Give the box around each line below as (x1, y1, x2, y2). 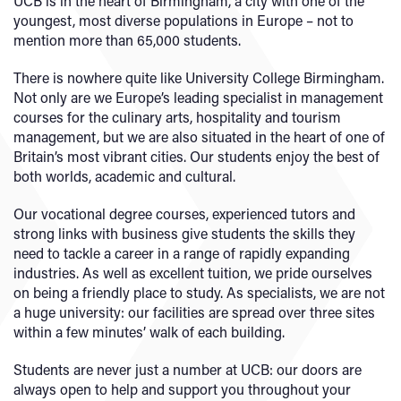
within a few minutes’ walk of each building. (13, 321, 285, 341)
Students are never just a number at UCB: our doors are (13, 359, 362, 379)
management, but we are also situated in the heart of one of (13, 126, 385, 146)
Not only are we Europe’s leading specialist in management (13, 87, 383, 107)
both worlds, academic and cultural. (13, 166, 235, 185)
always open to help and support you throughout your (13, 379, 351, 398)
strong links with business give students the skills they (13, 223, 355, 243)
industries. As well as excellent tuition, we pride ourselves (13, 262, 372, 282)
